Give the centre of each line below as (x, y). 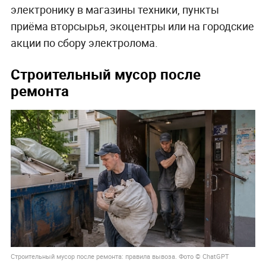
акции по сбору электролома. (84, 42)
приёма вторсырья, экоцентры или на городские (132, 26)
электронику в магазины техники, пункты (115, 9)
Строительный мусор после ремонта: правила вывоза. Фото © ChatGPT (120, 256)
